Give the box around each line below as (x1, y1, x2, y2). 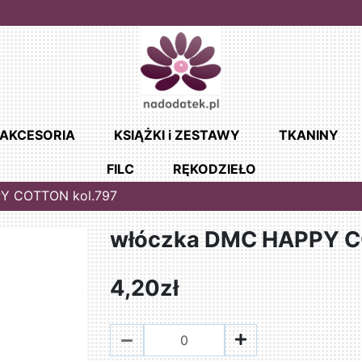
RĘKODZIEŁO (172, 161, 256, 178)
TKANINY (278, 127, 339, 144)
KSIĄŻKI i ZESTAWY (113, 127, 240, 144)
